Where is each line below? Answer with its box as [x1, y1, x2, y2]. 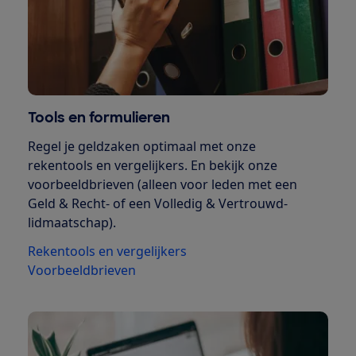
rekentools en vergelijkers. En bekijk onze [27, 156, 277, 174]
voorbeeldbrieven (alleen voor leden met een [27, 175, 297, 193]
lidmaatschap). [27, 213, 116, 231]
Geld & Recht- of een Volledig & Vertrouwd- [27, 194, 288, 212]
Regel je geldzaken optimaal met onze [27, 137, 256, 155]
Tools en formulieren [27, 107, 170, 127]
